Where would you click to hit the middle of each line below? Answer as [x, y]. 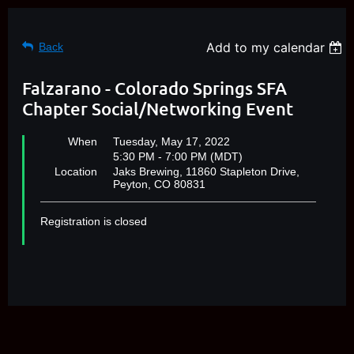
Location [76, 171]
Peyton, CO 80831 [159, 184]
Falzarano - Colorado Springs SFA [154, 88]
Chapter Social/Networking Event [158, 109]
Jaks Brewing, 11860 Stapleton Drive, [206, 171]
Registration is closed [94, 221]
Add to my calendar [266, 47]
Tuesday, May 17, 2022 [171, 141]
